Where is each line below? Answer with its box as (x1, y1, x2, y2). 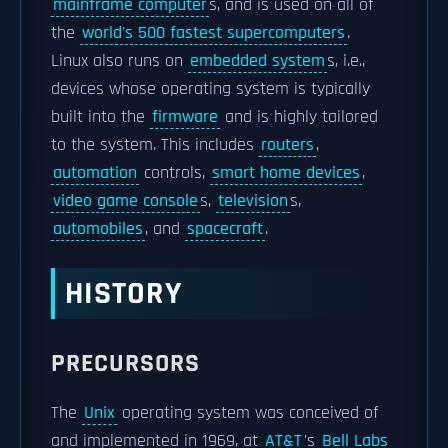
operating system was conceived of (117, 402, 378, 424)
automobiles (53, 218, 143, 240)
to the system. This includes (51, 134, 259, 156)
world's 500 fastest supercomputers (82, 22, 345, 44)
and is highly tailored (220, 106, 378, 128)
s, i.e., (327, 50, 365, 72)
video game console (53, 190, 198, 212)
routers (261, 134, 314, 156)
